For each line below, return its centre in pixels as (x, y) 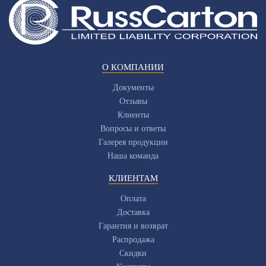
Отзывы (133, 102)
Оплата (133, 199)
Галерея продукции (133, 142)
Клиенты (133, 115)
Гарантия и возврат (133, 226)
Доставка (133, 213)
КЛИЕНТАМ (133, 178)
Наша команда (133, 156)
